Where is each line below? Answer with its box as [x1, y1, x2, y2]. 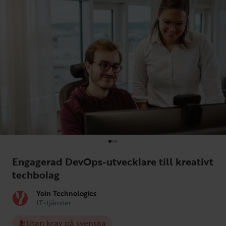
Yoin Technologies [36, 188, 96, 199]
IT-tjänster [36, 197, 71, 208]
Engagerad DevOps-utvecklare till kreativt [12, 153, 213, 169]
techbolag [12, 166, 60, 182]
